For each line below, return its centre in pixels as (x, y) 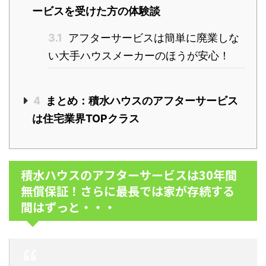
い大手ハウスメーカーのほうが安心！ (139, 56)
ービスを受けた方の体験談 (96, 11)
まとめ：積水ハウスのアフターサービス (140, 101)
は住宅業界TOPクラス (86, 119)
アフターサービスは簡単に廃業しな (152, 38)
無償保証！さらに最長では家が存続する (128, 191)
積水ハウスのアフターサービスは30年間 (129, 175)
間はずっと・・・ (68, 207)
